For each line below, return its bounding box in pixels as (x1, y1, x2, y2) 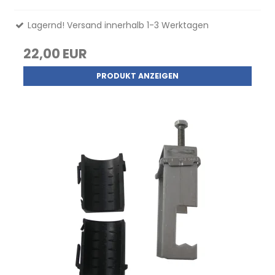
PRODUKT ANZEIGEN (96, 70, 179, 81)
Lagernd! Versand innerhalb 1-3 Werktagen (25, 18, 209, 31)
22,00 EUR (23, 44, 88, 63)
